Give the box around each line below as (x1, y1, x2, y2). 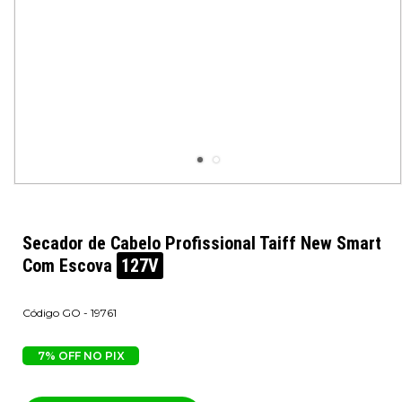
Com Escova (22, 255, 117, 276)
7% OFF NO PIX (37, 349, 125, 363)
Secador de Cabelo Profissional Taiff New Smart (22, 232, 381, 254)
